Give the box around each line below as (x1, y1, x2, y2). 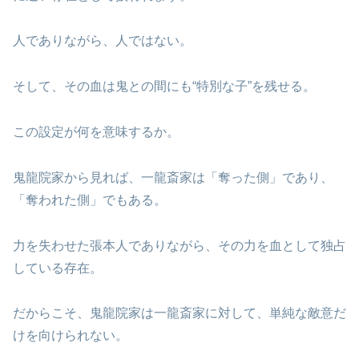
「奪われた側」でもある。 (13, 192, 167, 207)
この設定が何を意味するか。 (13, 124, 179, 139)
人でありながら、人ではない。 (13, 34, 192, 48)
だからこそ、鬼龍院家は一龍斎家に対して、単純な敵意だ (13, 306, 346, 321)
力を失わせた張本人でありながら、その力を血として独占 (13, 238, 346, 252)
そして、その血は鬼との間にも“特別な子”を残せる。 (13, 79, 316, 94)
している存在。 (13, 260, 103, 275)
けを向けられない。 (13, 329, 128, 343)
